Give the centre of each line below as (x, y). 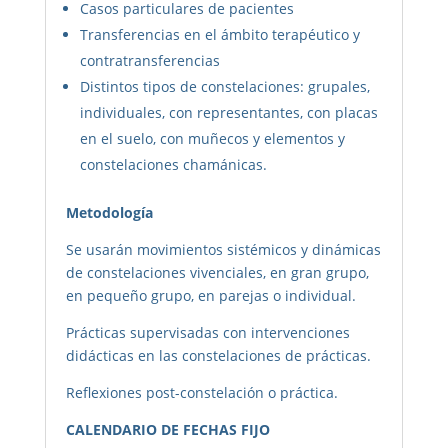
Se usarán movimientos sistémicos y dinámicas (223, 249)
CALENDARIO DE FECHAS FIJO (167, 429)
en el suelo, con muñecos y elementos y (212, 138)
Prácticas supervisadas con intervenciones (207, 332)
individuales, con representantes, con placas (228, 112)
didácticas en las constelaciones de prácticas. (218, 355)
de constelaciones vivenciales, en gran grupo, (217, 272)
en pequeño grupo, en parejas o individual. (210, 295)
